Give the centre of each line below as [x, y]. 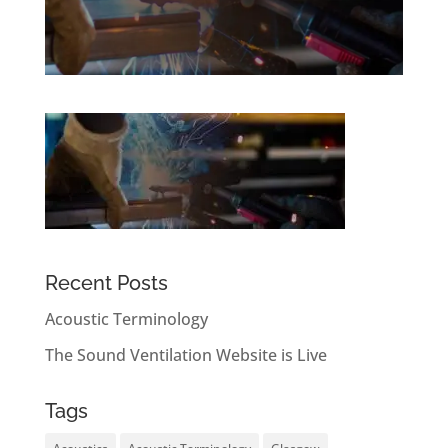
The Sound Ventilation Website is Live [185, 354]
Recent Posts [106, 282]
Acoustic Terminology [126, 318]
